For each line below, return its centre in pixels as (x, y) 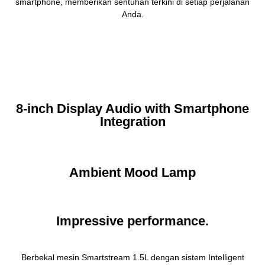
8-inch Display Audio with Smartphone (132, 109)
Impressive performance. (132, 221)
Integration (132, 122)
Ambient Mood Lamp (132, 172)
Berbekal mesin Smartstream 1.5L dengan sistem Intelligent (132, 257)
